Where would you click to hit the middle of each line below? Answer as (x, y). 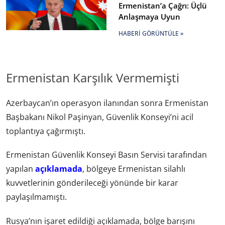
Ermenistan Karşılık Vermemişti (93, 78)
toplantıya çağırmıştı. (46, 131)
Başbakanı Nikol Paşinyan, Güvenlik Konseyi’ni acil (100, 117)
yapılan (21, 169)
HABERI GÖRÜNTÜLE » (151, 34)
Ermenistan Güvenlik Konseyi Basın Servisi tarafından (106, 155)
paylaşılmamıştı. (36, 197)
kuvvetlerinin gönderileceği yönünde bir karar (92, 183)
